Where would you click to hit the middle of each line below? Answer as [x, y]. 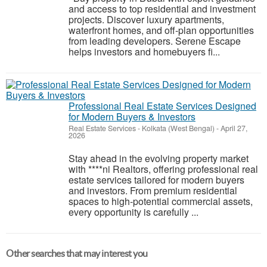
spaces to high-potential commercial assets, [161, 201]
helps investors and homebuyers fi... [144, 52]
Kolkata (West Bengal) [178, 128]
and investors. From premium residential [153, 190]
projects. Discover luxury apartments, [146, 19]
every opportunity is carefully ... [133, 212]
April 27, [233, 128]
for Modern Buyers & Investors [132, 117]
